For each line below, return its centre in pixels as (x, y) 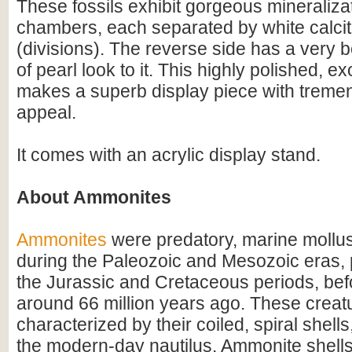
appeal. (46, 112)
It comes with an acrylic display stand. (169, 155)
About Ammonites (94, 197)
